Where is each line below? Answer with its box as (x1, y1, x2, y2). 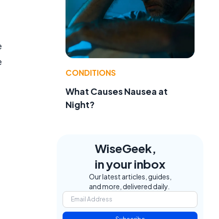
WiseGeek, (95, 140, 156, 155)
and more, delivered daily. (88, 181, 170, 191)
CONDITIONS (66, 67, 116, 78)
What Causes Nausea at (66, 85, 168, 97)
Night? (66, 98, 95, 110)
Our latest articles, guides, (88, 172, 172, 181)
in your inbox (95, 156, 165, 171)
